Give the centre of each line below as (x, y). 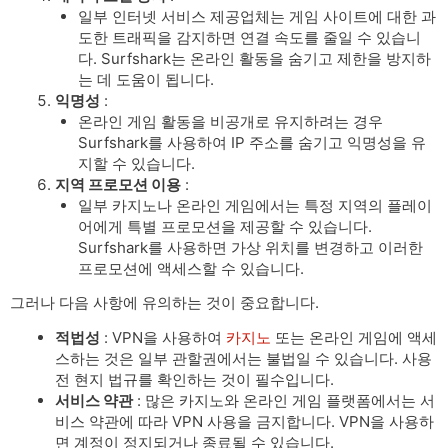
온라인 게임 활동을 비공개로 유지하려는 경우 (230, 121)
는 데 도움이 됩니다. (145, 79)
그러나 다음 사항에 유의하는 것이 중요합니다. (164, 302)
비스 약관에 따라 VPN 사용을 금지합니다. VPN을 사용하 (244, 421)
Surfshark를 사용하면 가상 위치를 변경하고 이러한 (250, 247)
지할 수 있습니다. (136, 163)
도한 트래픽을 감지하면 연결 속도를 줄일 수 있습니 (249, 37)
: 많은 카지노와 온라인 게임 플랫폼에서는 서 (284, 400)
